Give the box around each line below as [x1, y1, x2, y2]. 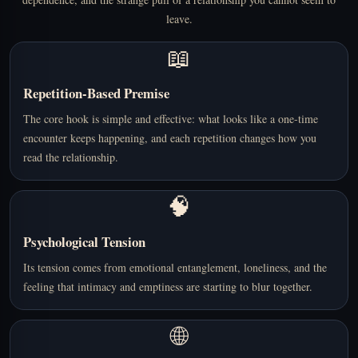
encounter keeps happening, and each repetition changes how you [23, 130, 316, 146]
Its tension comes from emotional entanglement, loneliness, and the [23, 260, 327, 276]
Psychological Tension [23, 232, 145, 253]
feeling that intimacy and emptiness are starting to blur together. [23, 279, 312, 295]
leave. [165, 11, 193, 27]
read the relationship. [23, 149, 118, 165]
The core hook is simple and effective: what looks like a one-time [23, 111, 318, 127]
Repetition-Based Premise [23, 83, 169, 104]
